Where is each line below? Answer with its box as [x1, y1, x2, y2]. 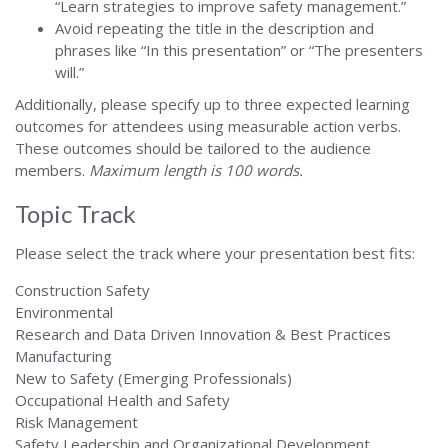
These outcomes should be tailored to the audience [15, 138, 371, 158]
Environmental [15, 302, 113, 322]
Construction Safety [15, 280, 150, 300]
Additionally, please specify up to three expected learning [15, 94, 410, 114]
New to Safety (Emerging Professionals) [15, 368, 292, 388]
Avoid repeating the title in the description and [55, 18, 374, 38]
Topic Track [15, 199, 136, 228]
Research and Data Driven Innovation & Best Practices [15, 324, 391, 344]
